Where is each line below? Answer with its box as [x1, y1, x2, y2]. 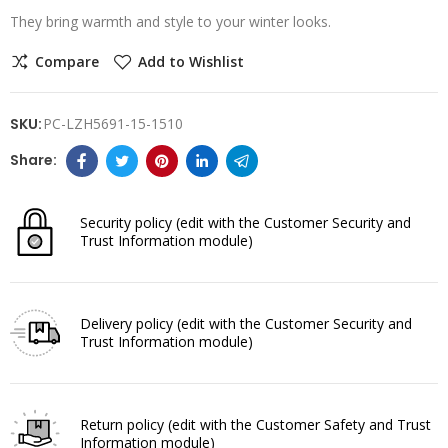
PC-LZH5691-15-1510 [43, 113, 183, 133]
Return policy [80, 414, 168, 434]
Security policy [80, 212, 176, 232]
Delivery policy [80, 313, 177, 333]
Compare [35, 52, 99, 72]
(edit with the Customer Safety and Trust [168, 414, 431, 434]
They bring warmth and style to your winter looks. [10, 11, 331, 31]
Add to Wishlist [138, 52, 244, 72]
